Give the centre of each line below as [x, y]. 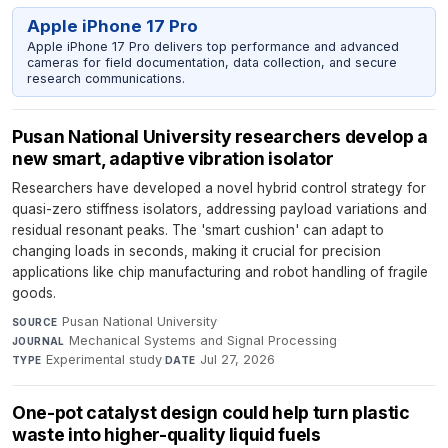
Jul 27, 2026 [238, 360]
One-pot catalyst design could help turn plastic [211, 413]
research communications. [105, 78]
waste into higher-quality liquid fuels [166, 435]
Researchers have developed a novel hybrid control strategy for [219, 188]
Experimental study [104, 360]
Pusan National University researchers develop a [220, 137]
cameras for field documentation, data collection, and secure [211, 62]
